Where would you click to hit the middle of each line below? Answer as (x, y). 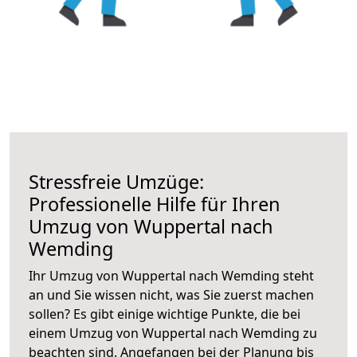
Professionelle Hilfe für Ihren (155, 204)
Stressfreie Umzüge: (116, 181)
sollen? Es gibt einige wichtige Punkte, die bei (165, 314)
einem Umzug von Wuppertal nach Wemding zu (173, 333)
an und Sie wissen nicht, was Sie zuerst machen (171, 294)
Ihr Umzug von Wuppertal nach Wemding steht (171, 275)
